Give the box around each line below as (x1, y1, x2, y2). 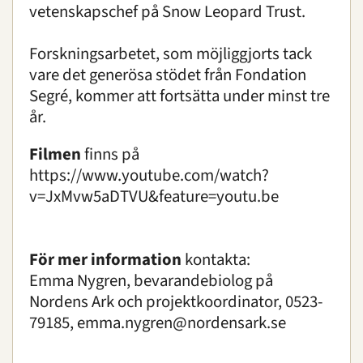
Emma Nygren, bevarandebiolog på (29, 269, 273, 293)
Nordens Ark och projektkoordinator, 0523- (29, 290, 322, 314)
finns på (81, 143, 139, 166)
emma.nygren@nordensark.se (77, 311, 286, 335)
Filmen (29, 143, 81, 166)
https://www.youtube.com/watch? (29, 164, 269, 187)
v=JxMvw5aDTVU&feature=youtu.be (29, 185, 279, 208)
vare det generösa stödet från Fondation (29, 63, 306, 87)
